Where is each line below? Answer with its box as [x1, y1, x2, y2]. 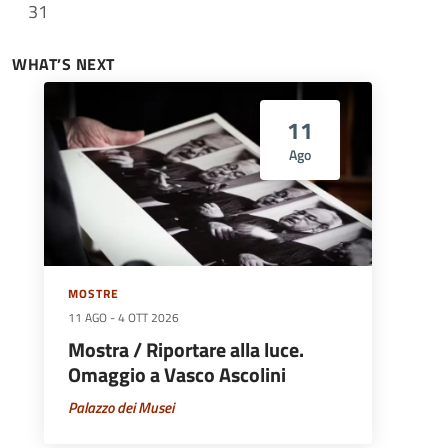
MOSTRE [68, 285, 119, 304]
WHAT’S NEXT [12, 51, 115, 76]
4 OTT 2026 [118, 309, 179, 328]
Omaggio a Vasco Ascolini [68, 360, 286, 391]
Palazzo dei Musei [68, 396, 174, 420]
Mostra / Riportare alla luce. [68, 335, 304, 366]
